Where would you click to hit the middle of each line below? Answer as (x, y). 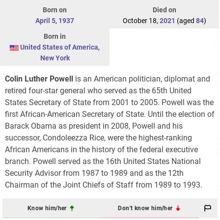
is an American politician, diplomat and (142, 79)
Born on (55, 10)
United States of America (59, 47)
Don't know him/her (146, 208)
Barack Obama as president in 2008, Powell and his (94, 126)
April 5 (45, 21)
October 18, (141, 21)
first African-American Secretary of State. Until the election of (110, 114)
